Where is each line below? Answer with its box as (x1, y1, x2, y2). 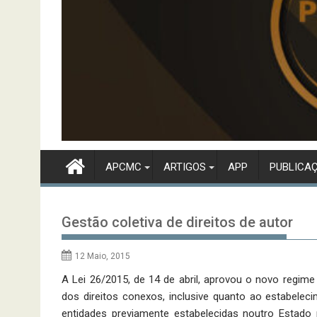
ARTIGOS (163, 161, 206, 174)
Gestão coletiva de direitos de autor (62, 214, 293, 231)
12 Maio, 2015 (75, 251, 130, 262)
